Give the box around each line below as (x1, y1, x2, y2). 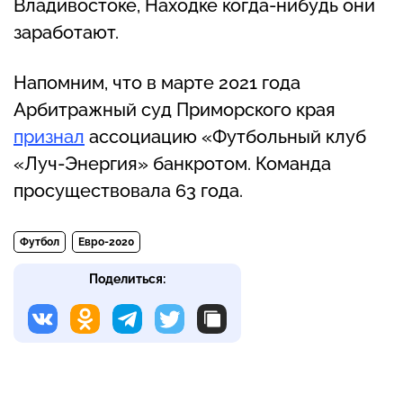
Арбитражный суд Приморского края (13, 98, 336, 121)
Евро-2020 (78, 235, 134, 248)
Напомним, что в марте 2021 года (13, 71, 300, 94)
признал (13, 125, 85, 148)
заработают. (13, 21, 123, 43)
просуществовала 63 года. (13, 179, 247, 201)
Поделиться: (89, 271, 166, 286)
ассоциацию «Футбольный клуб (85, 125, 366, 148)
